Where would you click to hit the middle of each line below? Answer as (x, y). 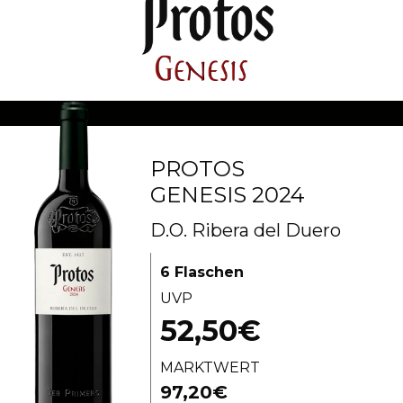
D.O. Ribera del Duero (246, 231)
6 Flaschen (202, 273)
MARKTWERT (210, 368)
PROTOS (198, 169)
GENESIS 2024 (228, 195)
